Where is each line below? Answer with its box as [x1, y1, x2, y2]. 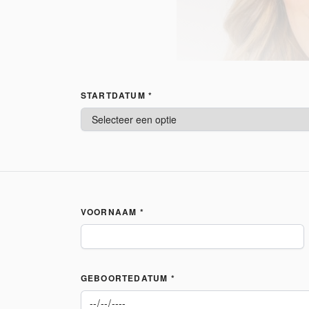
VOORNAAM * [80, 206, 144, 218]
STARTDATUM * [80, 89, 153, 101]
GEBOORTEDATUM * [80, 272, 175, 284]
